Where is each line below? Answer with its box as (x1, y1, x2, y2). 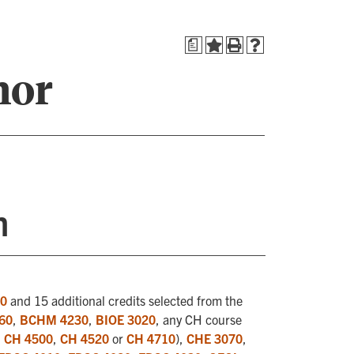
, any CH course (156, 311, 242, 327)
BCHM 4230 (20, 311, 88, 327)
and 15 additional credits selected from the (7, 292, 243, 308)
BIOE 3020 (96, 311, 156, 327)
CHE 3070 (186, 330, 243, 346)
